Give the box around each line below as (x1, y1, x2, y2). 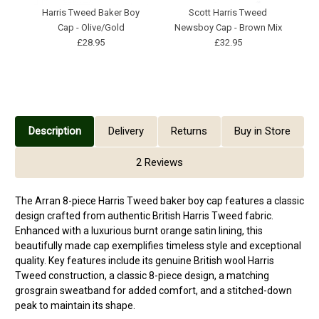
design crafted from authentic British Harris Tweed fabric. (15, 209, 273, 221)
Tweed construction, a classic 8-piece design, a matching (15, 269, 269, 281)
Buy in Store (234, 125, 291, 138)
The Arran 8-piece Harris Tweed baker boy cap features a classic (15, 194, 304, 206)
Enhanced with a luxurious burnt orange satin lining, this (15, 224, 263, 236)
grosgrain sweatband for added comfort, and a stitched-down (15, 284, 292, 296)
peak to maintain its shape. (15, 299, 135, 311)
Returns (171, 125, 208, 138)
